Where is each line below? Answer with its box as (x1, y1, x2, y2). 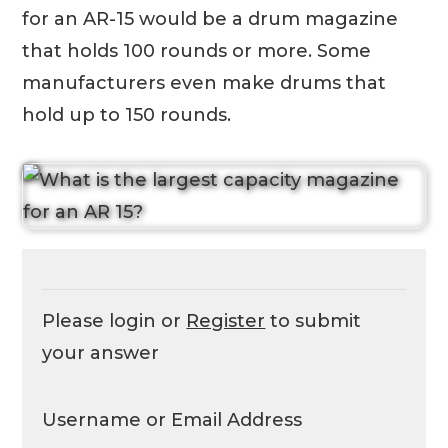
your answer (42, 341, 160, 364)
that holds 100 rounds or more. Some (22, 39, 372, 62)
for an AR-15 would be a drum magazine (22, 7, 399, 30)
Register (186, 309, 266, 332)
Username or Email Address (42, 408, 303, 431)
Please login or (42, 309, 187, 332)
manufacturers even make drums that (22, 71, 387, 94)
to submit (265, 309, 362, 332)
